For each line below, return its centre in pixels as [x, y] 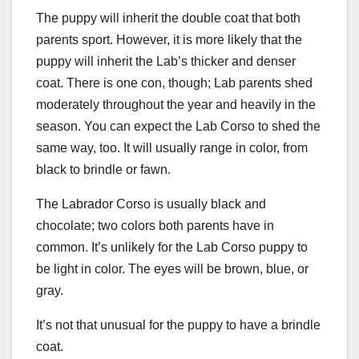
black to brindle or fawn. [103, 169]
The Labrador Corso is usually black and [151, 204]
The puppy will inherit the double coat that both [168, 18]
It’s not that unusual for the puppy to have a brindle [178, 325]
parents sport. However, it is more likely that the [169, 39]
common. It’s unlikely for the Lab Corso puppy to [172, 247]
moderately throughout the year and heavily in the [176, 104]
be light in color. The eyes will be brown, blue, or [172, 268]
